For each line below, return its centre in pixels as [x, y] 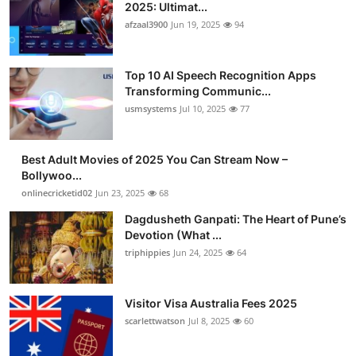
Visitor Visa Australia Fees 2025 [211, 303]
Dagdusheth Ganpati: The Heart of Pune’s [236, 219]
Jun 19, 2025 [195, 24]
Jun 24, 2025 [198, 252]
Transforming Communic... [198, 91]
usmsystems [151, 108]
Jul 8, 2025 [209, 320]
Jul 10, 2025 [203, 108]
